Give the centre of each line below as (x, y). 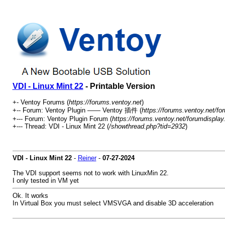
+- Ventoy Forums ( (40, 102)
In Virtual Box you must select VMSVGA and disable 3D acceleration (113, 203)
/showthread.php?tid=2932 (147, 126)
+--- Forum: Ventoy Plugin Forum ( (62, 119)
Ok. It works (30, 196)
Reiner (87, 158)
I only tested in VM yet (45, 181)
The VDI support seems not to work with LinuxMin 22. (90, 173)
